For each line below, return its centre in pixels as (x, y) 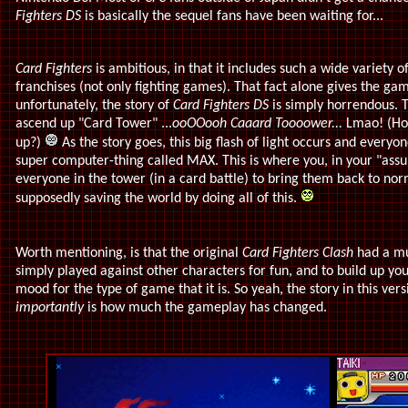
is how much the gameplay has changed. (205, 308)
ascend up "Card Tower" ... (94, 124)
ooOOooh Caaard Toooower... (259, 124)
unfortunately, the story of (94, 106)
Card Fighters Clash (300, 253)
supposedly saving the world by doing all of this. (158, 199)
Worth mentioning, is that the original (129, 253)
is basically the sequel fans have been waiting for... (234, 16)
